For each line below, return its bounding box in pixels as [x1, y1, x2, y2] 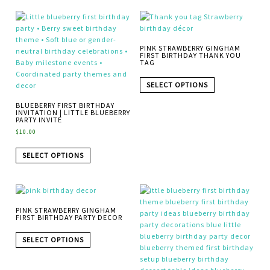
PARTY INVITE [16, 115, 63, 125]
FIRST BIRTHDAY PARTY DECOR [16, 213, 123, 222]
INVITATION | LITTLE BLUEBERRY [16, 108, 131, 118]
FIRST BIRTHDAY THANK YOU [139, 51, 241, 60]
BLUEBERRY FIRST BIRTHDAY [16, 101, 115, 110]
